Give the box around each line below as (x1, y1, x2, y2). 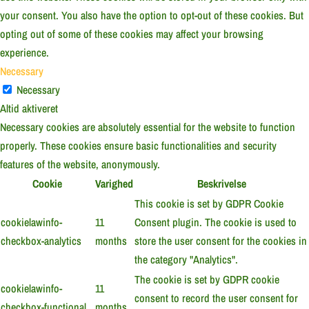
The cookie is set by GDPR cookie (134, 272, 279, 288)
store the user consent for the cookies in (134, 233, 307, 249)
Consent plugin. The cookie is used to (134, 215, 297, 230)
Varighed (95, 176, 133, 192)
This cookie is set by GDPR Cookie (134, 196, 283, 212)
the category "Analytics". (134, 252, 238, 268)
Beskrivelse (197, 176, 246, 192)
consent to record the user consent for (134, 290, 298, 306)
